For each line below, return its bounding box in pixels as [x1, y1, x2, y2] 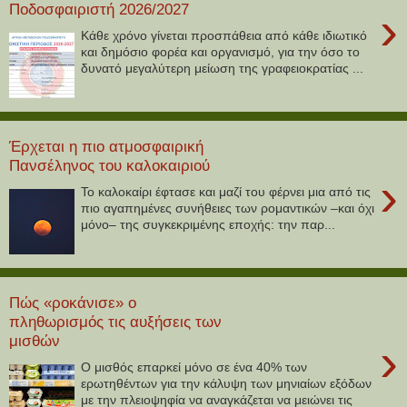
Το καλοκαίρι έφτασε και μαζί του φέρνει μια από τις [81, 184, 372, 199]
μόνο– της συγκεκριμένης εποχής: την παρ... [81, 216, 336, 232]
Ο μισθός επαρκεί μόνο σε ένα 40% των [81, 359, 308, 374]
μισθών [9, 332, 60, 351]
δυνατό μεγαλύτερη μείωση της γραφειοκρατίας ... [81, 60, 364, 75]
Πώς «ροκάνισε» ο [9, 293, 136, 313]
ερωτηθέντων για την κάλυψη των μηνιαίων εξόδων [81, 375, 372, 391]
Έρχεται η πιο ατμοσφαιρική [9, 137, 203, 156]
